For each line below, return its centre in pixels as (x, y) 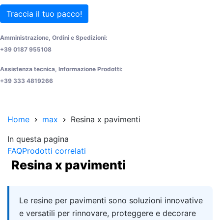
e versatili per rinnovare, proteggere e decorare (108, 213)
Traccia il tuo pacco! (44, 14)
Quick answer (57, 194)
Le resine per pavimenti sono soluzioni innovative (111, 200)
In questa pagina (38, 139)
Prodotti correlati (54, 151)
